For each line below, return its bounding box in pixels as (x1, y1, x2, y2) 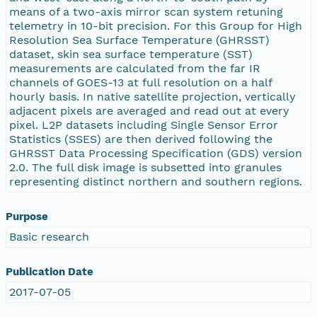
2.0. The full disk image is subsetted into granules (9, 160, 282, 174)
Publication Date (6, 265, 93, 278)
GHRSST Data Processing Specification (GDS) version (9, 146, 302, 160)
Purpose (6, 209, 48, 223)
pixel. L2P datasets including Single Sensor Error (9, 117, 278, 132)
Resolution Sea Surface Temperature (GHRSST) (9, 33, 270, 47)
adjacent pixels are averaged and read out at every (9, 103, 289, 117)
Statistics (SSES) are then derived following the (9, 132, 272, 146)
